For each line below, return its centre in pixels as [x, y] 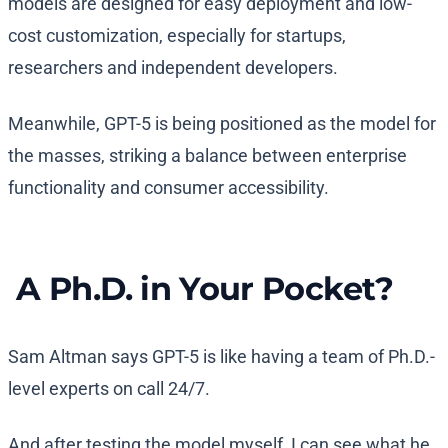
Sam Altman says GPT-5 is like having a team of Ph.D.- [221, 357]
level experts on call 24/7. [109, 389]
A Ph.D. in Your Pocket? [201, 289]
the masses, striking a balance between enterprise [207, 156]
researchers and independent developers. [173, 68]
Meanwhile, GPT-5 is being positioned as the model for [222, 124]
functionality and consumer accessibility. [168, 188]
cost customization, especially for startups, [177, 36]
